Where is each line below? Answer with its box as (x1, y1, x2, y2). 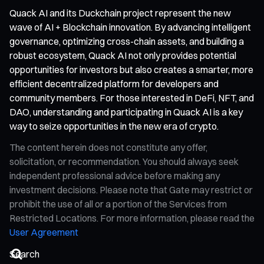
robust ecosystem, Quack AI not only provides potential (9, 49, 236, 61)
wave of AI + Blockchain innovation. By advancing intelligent (9, 21, 251, 33)
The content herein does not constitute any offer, (9, 141, 207, 153)
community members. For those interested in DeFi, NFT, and (9, 91, 254, 104)
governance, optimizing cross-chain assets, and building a (9, 35, 244, 47)
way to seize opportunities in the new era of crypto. (9, 120, 219, 132)
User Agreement (9, 226, 78, 238)
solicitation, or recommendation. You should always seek (9, 155, 239, 167)
